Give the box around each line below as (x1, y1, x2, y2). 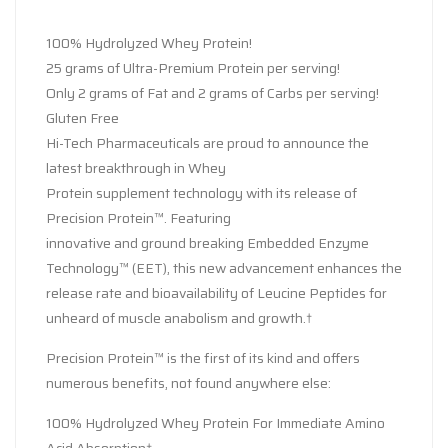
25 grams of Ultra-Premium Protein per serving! (46, 56, 340, 79)
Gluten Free (46, 106, 119, 129)
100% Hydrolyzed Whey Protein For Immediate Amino (46, 411, 385, 434)
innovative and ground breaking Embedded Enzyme (46, 231, 369, 254)
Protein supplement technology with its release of (46, 181, 357, 204)
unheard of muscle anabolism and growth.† (46, 306, 312, 329)
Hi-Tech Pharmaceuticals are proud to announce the (46, 131, 369, 154)
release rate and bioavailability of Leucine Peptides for (46, 281, 387, 304)
